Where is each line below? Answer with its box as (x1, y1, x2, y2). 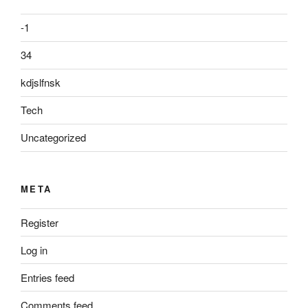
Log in (21, 242, 47, 257)
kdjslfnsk (21, 75, 60, 90)
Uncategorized (21, 130, 86, 145)
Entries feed (21, 269, 74, 285)
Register (21, 214, 58, 230)
